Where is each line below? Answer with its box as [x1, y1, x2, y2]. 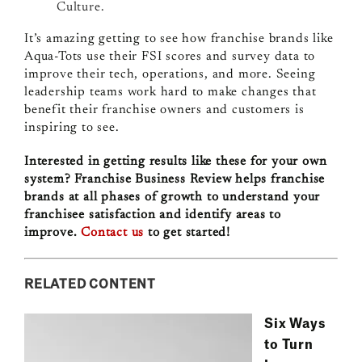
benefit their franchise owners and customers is [23, 103, 305, 117]
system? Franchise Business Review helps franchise [23, 173, 326, 187]
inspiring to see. [23, 121, 124, 135]
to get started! [144, 226, 230, 240]
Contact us [81, 226, 145, 240]
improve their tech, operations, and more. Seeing [23, 68, 316, 82]
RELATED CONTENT [23, 274, 156, 292]
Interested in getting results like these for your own [23, 155, 327, 169]
